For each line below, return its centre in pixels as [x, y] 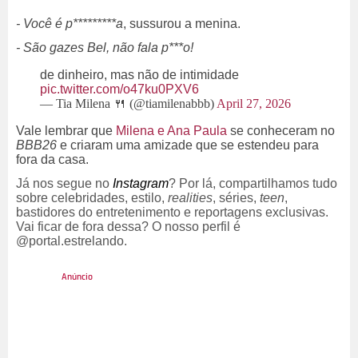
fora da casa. [52, 160]
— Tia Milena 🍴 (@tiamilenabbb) [128, 104]
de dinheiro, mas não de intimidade [139, 75]
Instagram [141, 184]
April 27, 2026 [254, 104]
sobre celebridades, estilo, [92, 198]
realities [190, 198]
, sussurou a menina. [182, 24]
